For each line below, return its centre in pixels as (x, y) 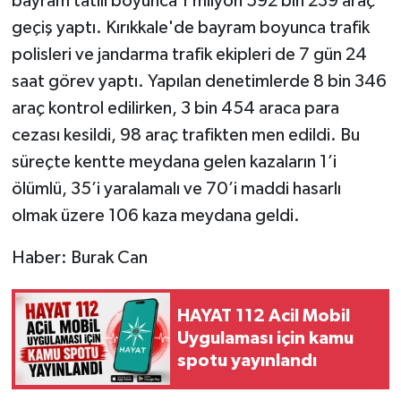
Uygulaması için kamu (265, 339)
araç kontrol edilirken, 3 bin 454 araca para (175, 108)
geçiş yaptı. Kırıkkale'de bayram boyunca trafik (190, 27)
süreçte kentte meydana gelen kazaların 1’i (174, 162)
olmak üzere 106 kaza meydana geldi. (155, 215)
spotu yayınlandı (247, 361)
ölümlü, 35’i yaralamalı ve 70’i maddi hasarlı (176, 188)
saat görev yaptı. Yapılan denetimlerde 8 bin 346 (199, 81)
